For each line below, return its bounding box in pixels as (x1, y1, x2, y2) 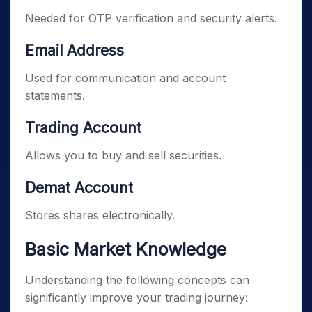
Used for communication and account (25, 71, 226, 85)
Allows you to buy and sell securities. (25, 148, 221, 162)
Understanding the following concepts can (25, 273, 249, 287)
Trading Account (25, 119, 141, 136)
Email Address (25, 42, 124, 59)
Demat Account (25, 179, 133, 196)
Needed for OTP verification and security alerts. (25, 11, 277, 25)
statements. (25, 88, 85, 102)
